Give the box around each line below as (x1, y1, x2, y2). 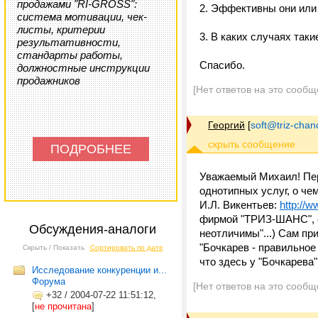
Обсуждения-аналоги (29, 222, 156, 236)
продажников (17, 75, 80, 87)
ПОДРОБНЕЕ (50, 142, 131, 156)
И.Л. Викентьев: (199, 199, 280, 211)
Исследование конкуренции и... (32, 265, 167, 275)
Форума (32, 276, 65, 287)
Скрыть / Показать (22, 243, 84, 251)
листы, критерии (17, 23, 105, 35)
